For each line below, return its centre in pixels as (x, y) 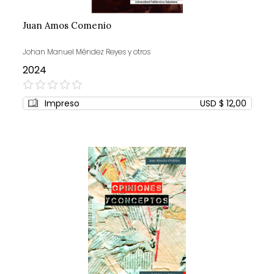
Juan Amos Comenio (67, 26)
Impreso (62, 104)
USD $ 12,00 (223, 104)
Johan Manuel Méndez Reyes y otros (86, 52)
